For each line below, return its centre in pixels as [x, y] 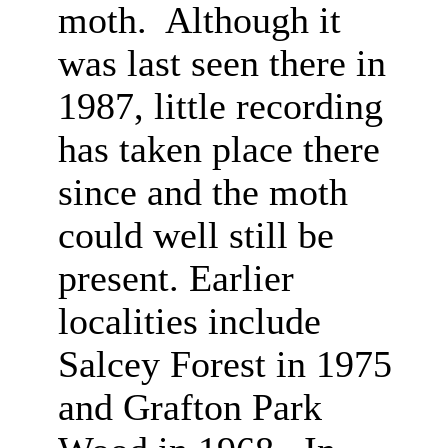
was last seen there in [221, 63]
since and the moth [202, 192]
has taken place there [218, 149]
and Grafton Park [189, 407]
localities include [189, 321]
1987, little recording [220, 106]
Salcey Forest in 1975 [224, 364]
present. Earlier [175, 278]
